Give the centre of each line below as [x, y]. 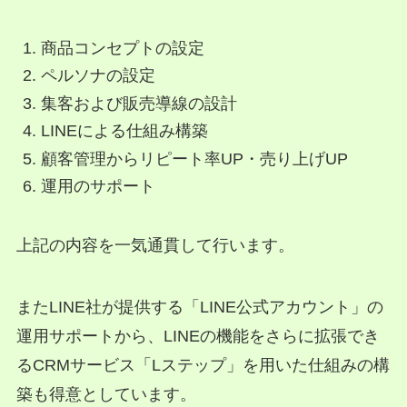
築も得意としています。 [106, 394]
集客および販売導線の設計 [139, 103]
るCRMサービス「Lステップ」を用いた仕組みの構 [203, 365]
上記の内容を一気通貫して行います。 [155, 245]
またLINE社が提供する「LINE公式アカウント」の [199, 307]
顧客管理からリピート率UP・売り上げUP [194, 159]
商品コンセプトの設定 [122, 48]
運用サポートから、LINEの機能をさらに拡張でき [198, 336]
